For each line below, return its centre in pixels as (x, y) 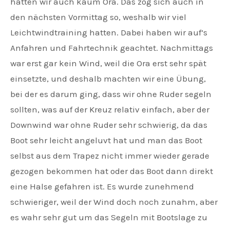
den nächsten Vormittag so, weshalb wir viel (98, 17)
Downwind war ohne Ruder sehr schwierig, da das (109, 125)
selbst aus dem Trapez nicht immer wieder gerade (110, 156)
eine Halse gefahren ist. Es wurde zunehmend (102, 187)
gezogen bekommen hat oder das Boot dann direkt (112, 171)
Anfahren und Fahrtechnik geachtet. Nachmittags (112, 48)
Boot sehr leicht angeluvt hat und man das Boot (106, 140)
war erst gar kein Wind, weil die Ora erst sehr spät (108, 63)
